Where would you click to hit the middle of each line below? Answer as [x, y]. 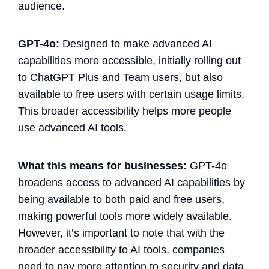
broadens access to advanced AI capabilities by [131, 182]
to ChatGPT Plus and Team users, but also [120, 77]
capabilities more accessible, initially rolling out [129, 60]
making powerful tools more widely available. [125, 216]
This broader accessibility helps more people [125, 111]
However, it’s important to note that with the [121, 233]
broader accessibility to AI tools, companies [121, 249]
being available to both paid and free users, [121, 199]
